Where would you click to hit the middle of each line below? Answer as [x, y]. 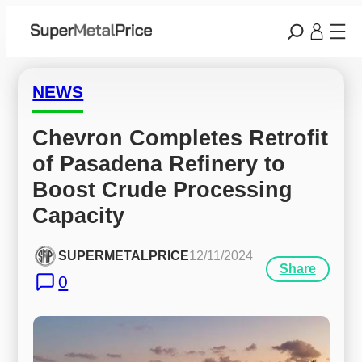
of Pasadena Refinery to [159, 163]
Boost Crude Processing [163, 189]
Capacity [79, 215]
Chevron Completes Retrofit [181, 137]
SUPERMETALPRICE [124, 256]
